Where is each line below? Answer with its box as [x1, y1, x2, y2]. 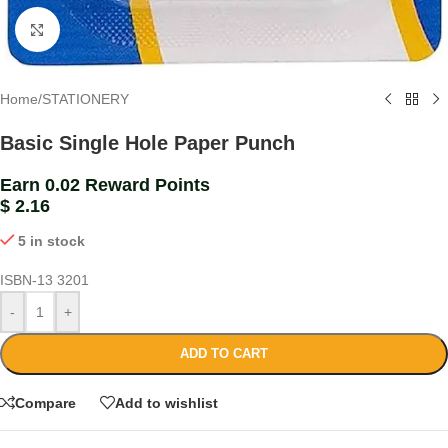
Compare [15, 394, 76, 411]
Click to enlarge [59, 22, 157, 37]
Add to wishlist [115, 394, 218, 411]
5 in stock [18, 233, 86, 250]
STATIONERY [42, 91, 129, 108]
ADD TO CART [180, 346, 268, 362]
